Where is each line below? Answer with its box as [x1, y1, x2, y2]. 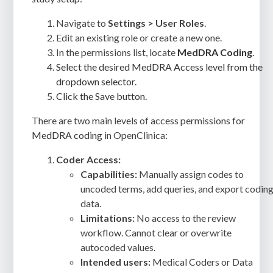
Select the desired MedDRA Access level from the [56, 60, 263, 73]
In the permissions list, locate [56, 46, 176, 58]
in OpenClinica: [104, 129, 168, 141]
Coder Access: [56, 153, 121, 165]
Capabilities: [80, 168, 138, 180]
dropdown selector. [56, 75, 139, 87]
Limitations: [80, 211, 135, 224]
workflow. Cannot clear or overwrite [80, 226, 232, 238]
